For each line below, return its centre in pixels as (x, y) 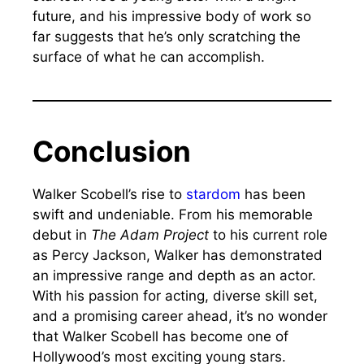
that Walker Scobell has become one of (160, 336)
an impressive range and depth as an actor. (174, 275)
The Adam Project (150, 234)
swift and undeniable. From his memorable (173, 214)
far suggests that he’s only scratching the (167, 36)
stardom (213, 194)
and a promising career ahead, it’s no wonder (180, 316)
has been (273, 194)
